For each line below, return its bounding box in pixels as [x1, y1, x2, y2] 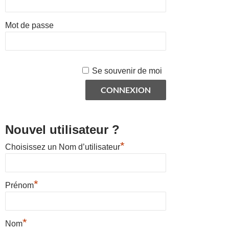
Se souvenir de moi [91, 66, 162, 75]
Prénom [5, 180, 34, 190]
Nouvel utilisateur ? [5, 122, 120, 136]
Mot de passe [5, 20, 54, 30]
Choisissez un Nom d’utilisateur [5, 142, 120, 151]
